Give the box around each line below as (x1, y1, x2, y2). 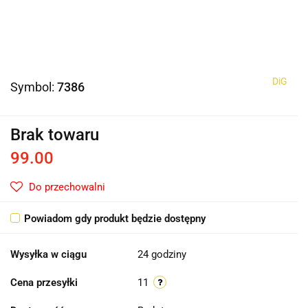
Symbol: (10, 80, 57, 95)
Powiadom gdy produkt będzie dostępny (24, 212, 206, 225)
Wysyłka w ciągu (10, 248, 87, 261)
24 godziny (137, 248, 186, 261)
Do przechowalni (29, 181, 105, 194)
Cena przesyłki (10, 276, 78, 289)
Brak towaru (10, 125, 99, 145)
